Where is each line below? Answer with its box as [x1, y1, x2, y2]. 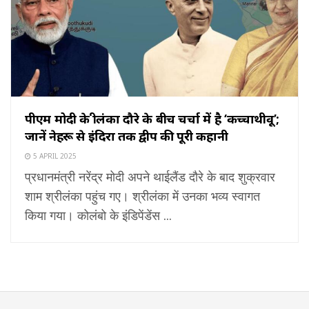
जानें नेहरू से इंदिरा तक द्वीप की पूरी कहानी [25, 128, 228, 145]
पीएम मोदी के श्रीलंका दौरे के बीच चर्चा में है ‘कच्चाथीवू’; [25, 110, 280, 128]
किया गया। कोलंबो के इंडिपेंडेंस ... [25, 207, 172, 224]
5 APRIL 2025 [31, 151, 77, 161]
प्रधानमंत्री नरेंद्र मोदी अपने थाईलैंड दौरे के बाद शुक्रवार [25, 168, 275, 186]
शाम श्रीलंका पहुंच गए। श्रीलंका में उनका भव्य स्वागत [25, 188, 260, 205]
